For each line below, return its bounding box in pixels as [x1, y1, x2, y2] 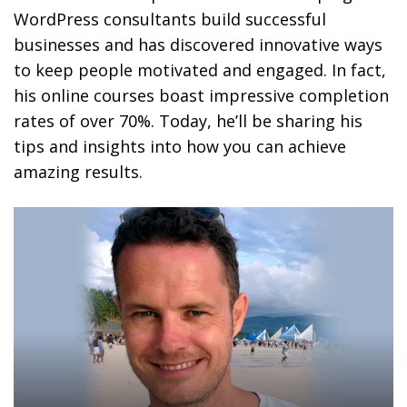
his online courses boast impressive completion [14, 84, 389, 107]
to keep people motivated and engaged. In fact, [14, 59, 386, 82]
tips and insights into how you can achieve [14, 135, 346, 158]
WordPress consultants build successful [14, 8, 326, 31]
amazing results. [14, 161, 143, 184]
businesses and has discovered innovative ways [14, 34, 382, 56]
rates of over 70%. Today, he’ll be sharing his [14, 110, 362, 133]
